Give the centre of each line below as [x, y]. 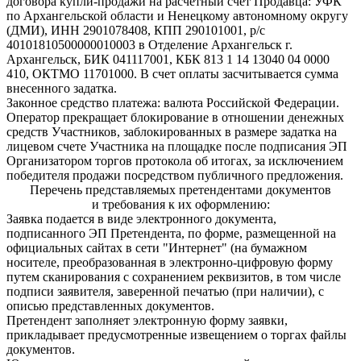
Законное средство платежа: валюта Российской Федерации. [173, 103]
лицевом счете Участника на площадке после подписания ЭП [177, 146]
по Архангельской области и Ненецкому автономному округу [177, 16]
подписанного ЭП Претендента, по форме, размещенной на [171, 233]
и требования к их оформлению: [180, 204]
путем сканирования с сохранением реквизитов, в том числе [174, 277]
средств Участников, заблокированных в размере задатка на [172, 132]
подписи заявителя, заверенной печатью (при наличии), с [165, 291]
